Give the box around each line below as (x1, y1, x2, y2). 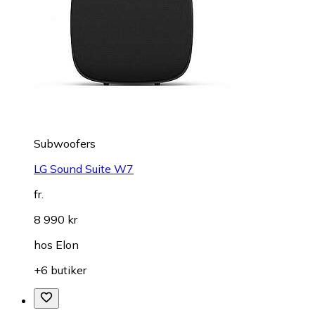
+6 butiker (34, 262, 86, 277)
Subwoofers (34, 136, 96, 150)
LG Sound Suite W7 (34, 161, 134, 176)
